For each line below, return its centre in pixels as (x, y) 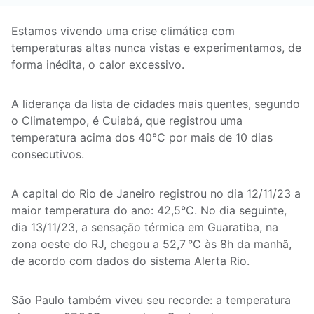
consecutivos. (49, 154)
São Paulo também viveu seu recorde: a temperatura (151, 300)
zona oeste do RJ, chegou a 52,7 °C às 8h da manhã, (151, 244)
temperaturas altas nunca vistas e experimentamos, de (156, 48)
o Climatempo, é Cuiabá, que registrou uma (127, 121)
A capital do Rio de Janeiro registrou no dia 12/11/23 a (156, 193)
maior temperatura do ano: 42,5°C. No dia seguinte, (149, 210)
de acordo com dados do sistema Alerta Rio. (130, 261)
